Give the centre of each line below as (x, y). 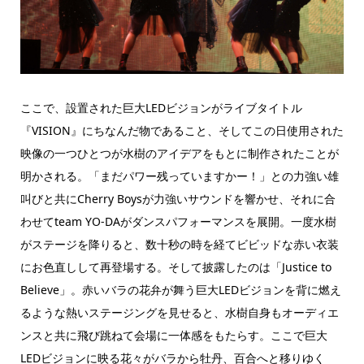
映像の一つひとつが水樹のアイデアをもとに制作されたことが (179, 153)
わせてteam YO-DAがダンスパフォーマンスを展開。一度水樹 (178, 221)
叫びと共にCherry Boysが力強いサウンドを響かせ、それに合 (178, 198)
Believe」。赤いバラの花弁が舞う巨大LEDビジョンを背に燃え (180, 289)
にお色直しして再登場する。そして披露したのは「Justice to (175, 266)
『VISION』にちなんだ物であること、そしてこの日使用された (182, 130)
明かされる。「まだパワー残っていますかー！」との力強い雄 (179, 175)
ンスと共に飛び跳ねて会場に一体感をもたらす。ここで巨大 (173, 335)
